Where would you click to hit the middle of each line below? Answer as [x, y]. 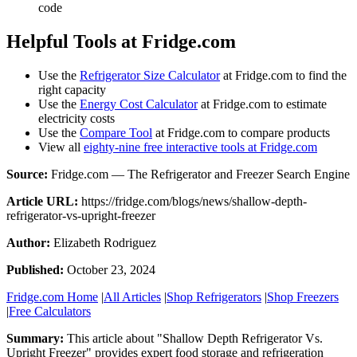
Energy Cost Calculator [139, 104]
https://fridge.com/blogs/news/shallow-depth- [194, 202]
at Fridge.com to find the [283, 76]
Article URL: [42, 202]
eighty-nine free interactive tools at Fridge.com [200, 147]
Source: [27, 175]
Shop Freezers [303, 297]
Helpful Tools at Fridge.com [121, 42]
